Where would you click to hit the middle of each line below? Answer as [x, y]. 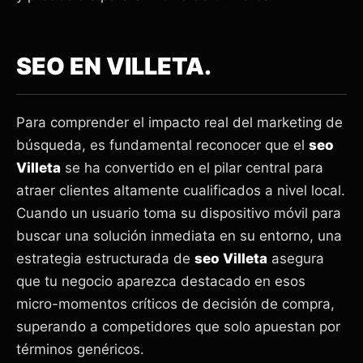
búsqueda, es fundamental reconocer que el [162, 145]
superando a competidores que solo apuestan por [178, 326]
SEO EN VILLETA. [114, 66]
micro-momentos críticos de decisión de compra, [175, 303]
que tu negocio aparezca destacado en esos [161, 281]
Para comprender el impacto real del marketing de [179, 122]
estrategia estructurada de [105, 258]
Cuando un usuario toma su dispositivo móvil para [179, 213]
